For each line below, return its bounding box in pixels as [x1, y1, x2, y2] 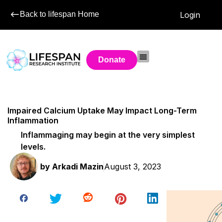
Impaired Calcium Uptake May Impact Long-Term [7, 106, 197, 116]
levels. [21, 141, 46, 152]
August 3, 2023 [104, 161, 161, 171]
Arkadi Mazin [50, 161, 104, 171]
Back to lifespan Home [20, 10, 99, 18]
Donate [98, 55, 126, 64]
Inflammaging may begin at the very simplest [21, 129, 195, 140]
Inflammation [7, 115, 58, 126]
